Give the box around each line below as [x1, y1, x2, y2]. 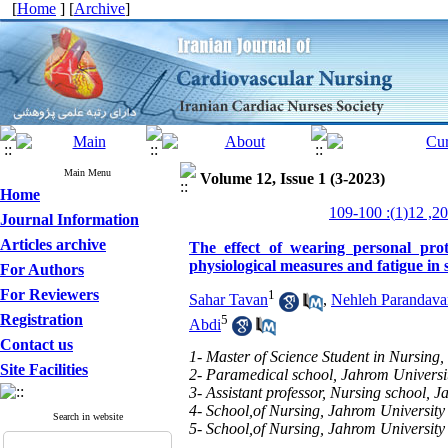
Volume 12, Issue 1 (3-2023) [200, 170, 385, 187]
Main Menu [64, 167, 111, 178]
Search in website [52, 411, 123, 422]
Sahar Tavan [189, 291, 268, 309]
